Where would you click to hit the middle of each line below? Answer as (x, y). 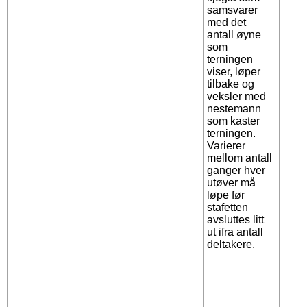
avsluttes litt (236, 220)
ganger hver (236, 171)
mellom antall (240, 158)
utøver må (232, 183)
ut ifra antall (235, 232)
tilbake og (231, 84)
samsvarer (233, 10)
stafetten (228, 208)
